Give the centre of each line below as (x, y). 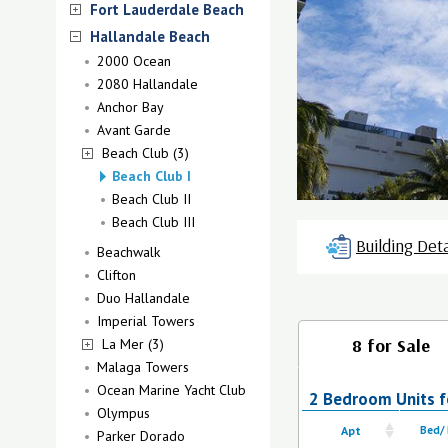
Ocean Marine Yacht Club (171, 390)
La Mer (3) (133, 344)
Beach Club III (153, 222)
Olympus (123, 413)
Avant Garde (134, 130)
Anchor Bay (130, 107)
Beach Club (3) (145, 153)
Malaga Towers (143, 367)
